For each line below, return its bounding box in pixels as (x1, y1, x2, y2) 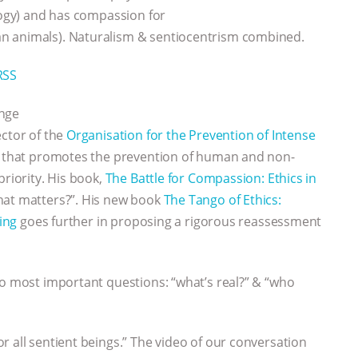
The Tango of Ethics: (163, 191, 281, 209)
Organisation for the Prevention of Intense (66, 126, 316, 145)
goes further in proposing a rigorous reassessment (17, 213, 322, 231)
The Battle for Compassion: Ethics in (105, 169, 317, 188)
